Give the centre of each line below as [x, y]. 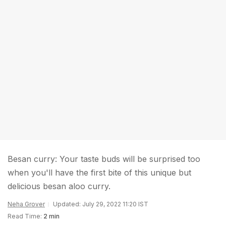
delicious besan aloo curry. [59, 186]
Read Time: [25, 216]
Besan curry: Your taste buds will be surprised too [104, 159]
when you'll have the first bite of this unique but [99, 173]
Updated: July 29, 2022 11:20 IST [101, 204]
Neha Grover [26, 204]
